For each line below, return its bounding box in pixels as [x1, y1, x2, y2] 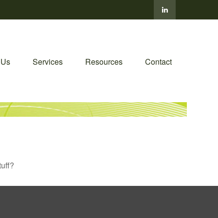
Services [33, 55, 63, 67]
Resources [85, 55, 123, 67]
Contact [145, 55, 172, 67]
